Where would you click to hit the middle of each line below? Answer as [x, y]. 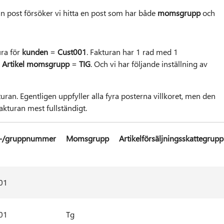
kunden [36, 52]
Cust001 [72, 52]
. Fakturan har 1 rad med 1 [132, 52]
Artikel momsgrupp [36, 64]
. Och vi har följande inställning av [149, 64]
